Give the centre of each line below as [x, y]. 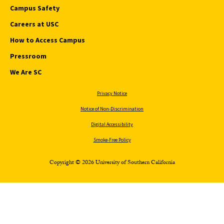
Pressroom [28, 56]
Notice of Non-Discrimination [112, 108]
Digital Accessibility [112, 124]
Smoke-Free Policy [112, 139]
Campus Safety [35, 8]
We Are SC [26, 72]
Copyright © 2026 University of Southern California [112, 163]
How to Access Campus [47, 40]
